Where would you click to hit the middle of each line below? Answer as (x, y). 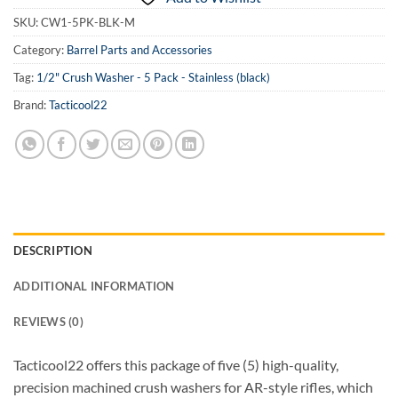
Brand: (31, 105)
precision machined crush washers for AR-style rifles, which (193, 387)
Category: (40, 50)
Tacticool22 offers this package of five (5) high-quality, (176, 365)
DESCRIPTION (53, 251)
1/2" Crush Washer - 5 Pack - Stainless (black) (153, 78)
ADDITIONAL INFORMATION (94, 287)
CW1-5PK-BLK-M (88, 23)
